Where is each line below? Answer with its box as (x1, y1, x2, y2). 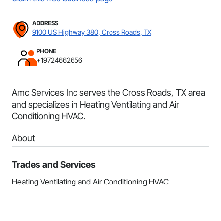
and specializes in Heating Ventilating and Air (12, 99, 179, 110)
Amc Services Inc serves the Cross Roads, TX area (12, 87, 205, 98)
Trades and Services (12, 159, 96, 170)
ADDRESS (32, 19, 58, 27)
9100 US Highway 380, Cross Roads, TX (32, 28, 151, 36)
